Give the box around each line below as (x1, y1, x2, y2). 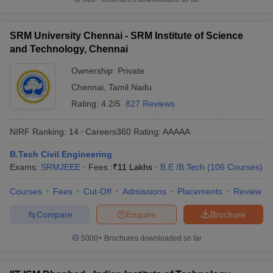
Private (118, 66, 144, 76)
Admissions (122, 186, 166, 197)
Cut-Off (83, 186, 112, 197)
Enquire (126, 209, 156, 219)
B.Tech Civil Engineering (10, 149, 112, 160)
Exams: (10, 162, 41, 172)
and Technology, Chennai (10, 44, 128, 55)
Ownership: (71, 66, 118, 76)
